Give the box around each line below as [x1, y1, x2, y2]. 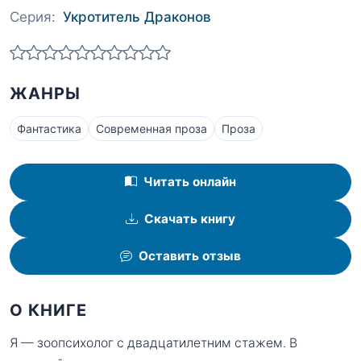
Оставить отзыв [139, 248, 241, 264]
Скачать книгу [144, 211, 235, 227]
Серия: [10, 8, 56, 25]
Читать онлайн [143, 174, 236, 190]
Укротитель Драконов [63, 8, 211, 25]
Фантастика [17, 122, 81, 136]
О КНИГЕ [10, 300, 87, 320]
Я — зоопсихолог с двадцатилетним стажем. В [10, 334, 297, 351]
